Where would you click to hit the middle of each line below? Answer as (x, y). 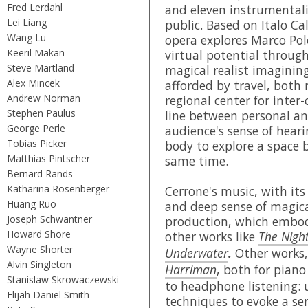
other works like (212, 236)
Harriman (191, 269)
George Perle (36, 128)
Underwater (197, 253)
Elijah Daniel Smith (48, 294)
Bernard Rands (40, 173)
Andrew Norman (44, 98)
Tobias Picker (37, 143)
